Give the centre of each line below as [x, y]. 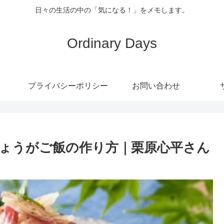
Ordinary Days [112, 43]
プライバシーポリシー [68, 85]
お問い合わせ [156, 85]
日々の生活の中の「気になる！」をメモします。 [112, 10]
